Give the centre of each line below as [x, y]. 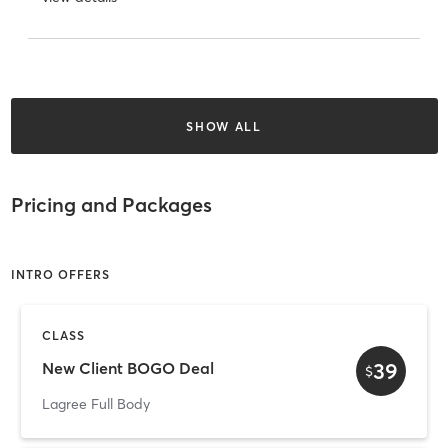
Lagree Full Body [96, 403]
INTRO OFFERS [60, 274]
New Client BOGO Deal [128, 368]
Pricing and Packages [111, 205]
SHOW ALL [224, 126]
